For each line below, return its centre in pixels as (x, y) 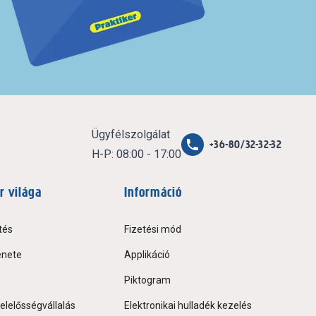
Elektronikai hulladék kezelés (188, 306)
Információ (153, 193)
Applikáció (147, 255)
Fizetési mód (153, 230)
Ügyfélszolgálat (131, 135)
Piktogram (147, 280)
